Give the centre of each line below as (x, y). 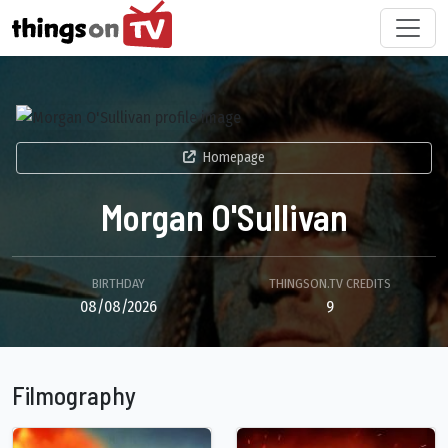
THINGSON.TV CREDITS (330, 284)
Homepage (234, 158)
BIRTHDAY (118, 284)
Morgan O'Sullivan (224, 217)
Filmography (74, 395)
